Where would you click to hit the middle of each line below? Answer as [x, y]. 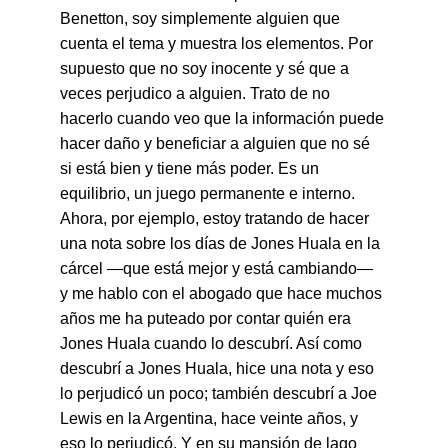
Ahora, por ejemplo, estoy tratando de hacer [216, 218]
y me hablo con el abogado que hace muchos [223, 293]
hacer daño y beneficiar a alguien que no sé [217, 143]
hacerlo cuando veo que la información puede [224, 118]
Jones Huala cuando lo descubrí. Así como [213, 343]
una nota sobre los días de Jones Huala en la [222, 243]
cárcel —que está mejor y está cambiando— [218, 268]
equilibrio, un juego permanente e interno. [209, 193]
